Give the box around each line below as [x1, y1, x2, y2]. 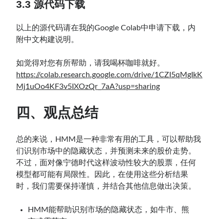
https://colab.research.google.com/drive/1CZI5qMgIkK [16, 70, 203, 79]
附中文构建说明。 [16, 35, 79, 44]
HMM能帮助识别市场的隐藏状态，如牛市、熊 [28, 205, 190, 214]
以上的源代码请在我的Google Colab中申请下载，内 [16, 23, 196, 32]
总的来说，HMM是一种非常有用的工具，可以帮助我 [16, 135, 201, 143]
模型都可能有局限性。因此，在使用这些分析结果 [16, 170, 189, 178]
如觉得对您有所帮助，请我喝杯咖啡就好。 [16, 59, 165, 67]
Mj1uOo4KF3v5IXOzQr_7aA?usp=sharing [16, 82, 160, 90]
